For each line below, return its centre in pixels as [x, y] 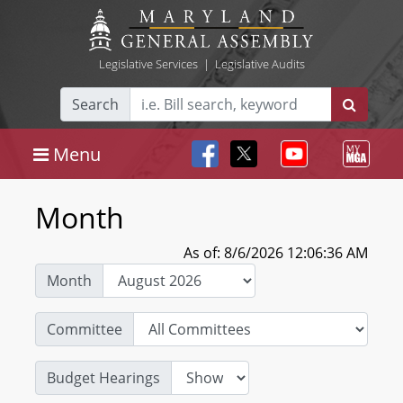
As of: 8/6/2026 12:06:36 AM [276, 253]
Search [95, 104]
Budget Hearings [103, 378]
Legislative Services [148, 64]
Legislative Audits [260, 64]
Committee [85, 329]
